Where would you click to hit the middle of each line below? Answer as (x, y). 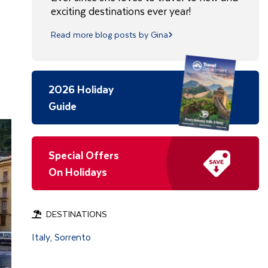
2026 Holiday (81, 89)
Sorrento (73, 237)
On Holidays (78, 172)
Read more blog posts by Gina (109, 34)
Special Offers (84, 155)
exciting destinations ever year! (121, 11)
